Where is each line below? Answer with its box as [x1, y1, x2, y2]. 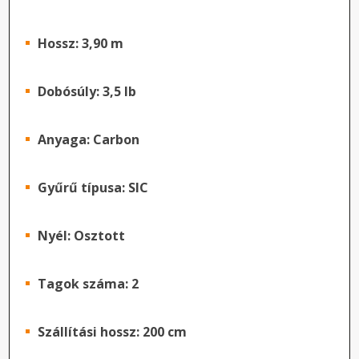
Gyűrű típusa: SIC [38, 179, 149, 196]
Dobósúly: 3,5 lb [38, 83, 137, 100]
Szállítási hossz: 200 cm [38, 323, 188, 341]
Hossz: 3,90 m [38, 34, 124, 52]
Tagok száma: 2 [38, 275, 139, 292]
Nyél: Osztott [38, 227, 126, 244]
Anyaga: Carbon [38, 131, 140, 148]
